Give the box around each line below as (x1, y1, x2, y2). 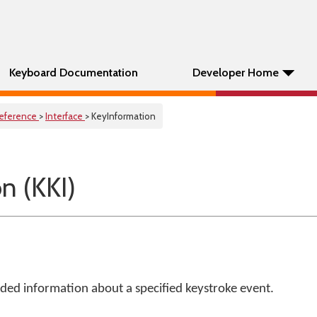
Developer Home (192, 66, 279, 79)
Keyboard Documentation (9, 66, 138, 79)
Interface (45, 110, 85, 122)
